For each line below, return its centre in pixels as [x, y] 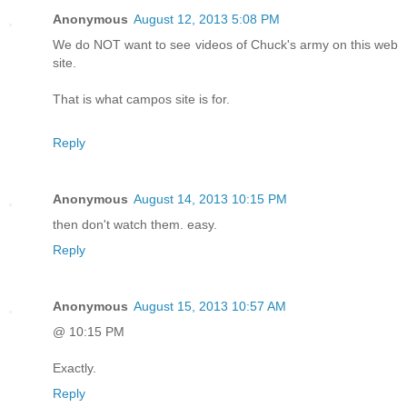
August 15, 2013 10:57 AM [210, 306]
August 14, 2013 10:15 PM [210, 199]
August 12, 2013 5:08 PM [207, 19]
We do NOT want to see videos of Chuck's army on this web [225, 44]
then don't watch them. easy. [135, 224]
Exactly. [74, 367]
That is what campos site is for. [141, 99]
